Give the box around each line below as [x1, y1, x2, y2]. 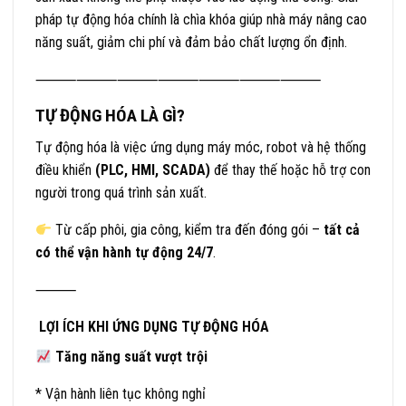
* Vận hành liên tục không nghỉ [35, 384, 206, 402]
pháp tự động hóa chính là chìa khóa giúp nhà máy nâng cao [35, 11, 367, 29]
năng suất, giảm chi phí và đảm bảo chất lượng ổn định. [35, 34, 347, 52]
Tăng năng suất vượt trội [55, 347, 208, 365]
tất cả [324, 220, 361, 238]
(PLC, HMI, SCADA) [95, 160, 210, 179]
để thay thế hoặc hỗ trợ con [210, 160, 371, 179]
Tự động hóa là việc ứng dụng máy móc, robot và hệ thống [35, 138, 366, 156]
